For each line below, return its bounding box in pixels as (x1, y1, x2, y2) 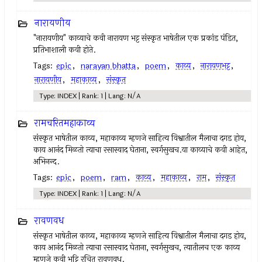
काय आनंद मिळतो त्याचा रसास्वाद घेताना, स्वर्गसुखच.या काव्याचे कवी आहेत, (33, 144, 248, 156)
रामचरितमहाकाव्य (35, 116, 96, 130)
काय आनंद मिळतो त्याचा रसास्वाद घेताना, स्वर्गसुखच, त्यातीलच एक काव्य (33, 242, 241, 254)
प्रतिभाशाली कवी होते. (33, 44, 96, 56)
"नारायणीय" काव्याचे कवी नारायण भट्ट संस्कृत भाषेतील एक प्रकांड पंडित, (33, 32, 239, 44)
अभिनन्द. (33, 156, 60, 168)
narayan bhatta (81, 60, 136, 72)
